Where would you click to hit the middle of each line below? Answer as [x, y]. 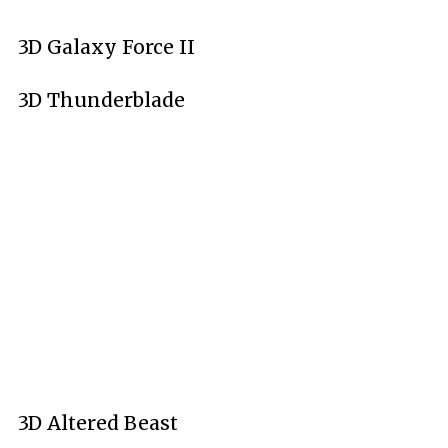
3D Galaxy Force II [106, 47]
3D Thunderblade [101, 100]
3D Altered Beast [98, 423]
